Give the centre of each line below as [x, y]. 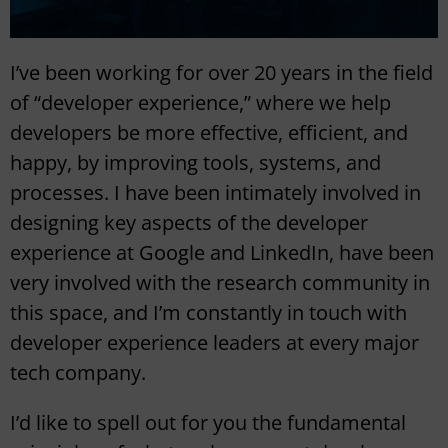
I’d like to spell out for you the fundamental [208, 423]
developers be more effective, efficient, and [209, 133]
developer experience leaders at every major [214, 343]
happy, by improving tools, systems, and [195, 163]
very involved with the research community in [220, 283]
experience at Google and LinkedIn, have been [222, 253]
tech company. [78, 373]
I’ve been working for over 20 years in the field [221, 73]
